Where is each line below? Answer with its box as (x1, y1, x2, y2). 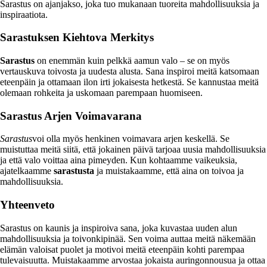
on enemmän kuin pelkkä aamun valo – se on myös (35, 55, 229, 66)
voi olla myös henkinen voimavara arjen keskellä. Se (32, 133, 229, 144)
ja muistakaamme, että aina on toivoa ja (94, 166, 244, 176)
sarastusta (54, 166, 94, 176)
